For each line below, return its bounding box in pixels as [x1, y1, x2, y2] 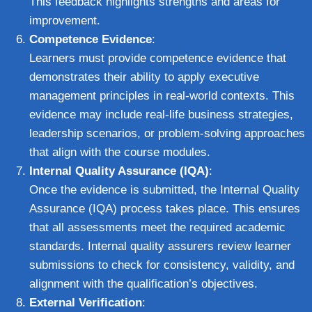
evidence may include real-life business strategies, [29, 107, 293, 121]
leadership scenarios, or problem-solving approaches [29, 126, 305, 140]
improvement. [29, 13, 100, 27]
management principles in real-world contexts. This [29, 88, 295, 102]
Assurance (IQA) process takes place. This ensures [29, 201, 300, 215]
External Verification [29, 295, 142, 309]
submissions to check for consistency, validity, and [29, 258, 295, 272]
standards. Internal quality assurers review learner [29, 239, 291, 253]
